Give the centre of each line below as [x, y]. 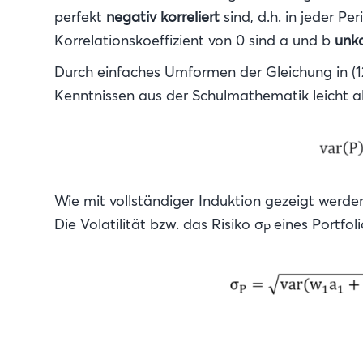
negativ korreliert [163, 17]
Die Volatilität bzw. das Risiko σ [159, 224]
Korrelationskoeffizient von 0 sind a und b [194, 41]
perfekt [80, 17]
